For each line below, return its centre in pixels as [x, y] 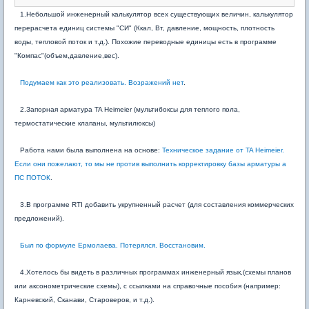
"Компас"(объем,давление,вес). [67, 56]
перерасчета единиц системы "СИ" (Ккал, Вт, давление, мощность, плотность [144, 28]
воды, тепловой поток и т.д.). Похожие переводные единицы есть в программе [146, 42]
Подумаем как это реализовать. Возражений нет [102, 82]
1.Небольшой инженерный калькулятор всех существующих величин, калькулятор [157, 14]
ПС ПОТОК [32, 178]
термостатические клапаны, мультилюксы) [85, 123]
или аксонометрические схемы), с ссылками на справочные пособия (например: [148, 286]
